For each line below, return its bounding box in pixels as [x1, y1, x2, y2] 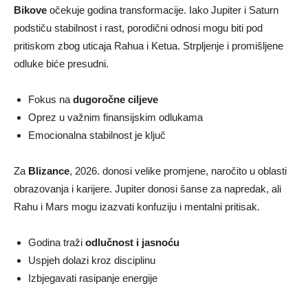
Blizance [28, 164, 69, 177]
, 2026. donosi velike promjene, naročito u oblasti [69, 164, 287, 177]
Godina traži [28, 236, 85, 248]
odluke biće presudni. [14, 57, 109, 69]
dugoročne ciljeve [73, 93, 158, 105]
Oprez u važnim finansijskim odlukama [28, 111, 203, 123]
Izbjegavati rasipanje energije [28, 272, 157, 284]
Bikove [14, 3, 47, 16]
